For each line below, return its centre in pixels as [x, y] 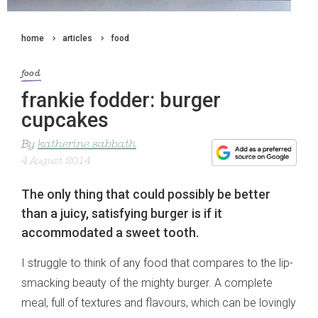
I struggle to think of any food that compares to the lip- [157, 263]
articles [77, 38]
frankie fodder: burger [121, 100]
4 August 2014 [56, 162]
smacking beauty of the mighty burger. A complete [147, 283]
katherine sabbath [87, 145]
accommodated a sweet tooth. [110, 233]
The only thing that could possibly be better [146, 194]
